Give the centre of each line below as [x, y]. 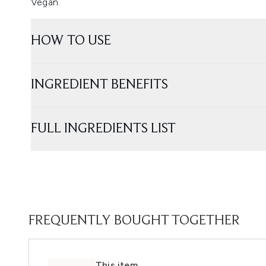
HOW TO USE [71, 41]
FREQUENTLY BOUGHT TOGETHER [134, 221]
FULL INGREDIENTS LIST [103, 129]
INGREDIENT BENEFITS [99, 85]
